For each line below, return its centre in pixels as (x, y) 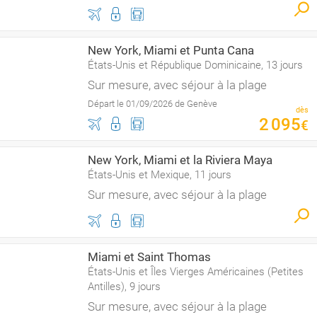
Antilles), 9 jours (124, 287)
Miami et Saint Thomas (149, 257)
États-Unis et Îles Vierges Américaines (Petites (196, 272)
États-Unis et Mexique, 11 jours (160, 175)
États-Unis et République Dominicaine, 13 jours (195, 65)
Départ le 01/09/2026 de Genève (152, 104)
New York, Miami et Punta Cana (171, 50)
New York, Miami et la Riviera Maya (180, 160)
